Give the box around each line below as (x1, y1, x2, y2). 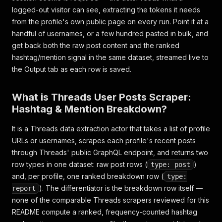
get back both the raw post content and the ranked (12, 41, 179, 50)
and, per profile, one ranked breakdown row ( (12, 172, 164, 180)
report (12, 184, 36, 192)
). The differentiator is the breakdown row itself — (39, 184, 203, 192)
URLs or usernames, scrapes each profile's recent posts (12, 136, 196, 145)
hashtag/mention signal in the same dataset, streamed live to (12, 53, 209, 61)
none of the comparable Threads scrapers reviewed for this (12, 196, 209, 204)
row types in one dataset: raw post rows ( (12, 160, 147, 168)
